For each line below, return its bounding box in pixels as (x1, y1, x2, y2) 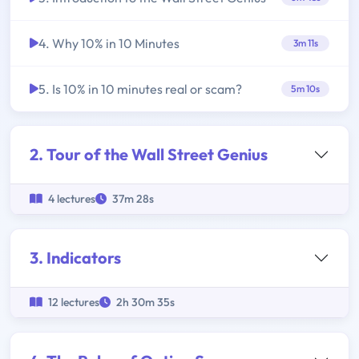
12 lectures (46, 295, 99, 310)
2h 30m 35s (114, 295, 175, 310)
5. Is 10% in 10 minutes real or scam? (38, 81, 242, 98)
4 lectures (46, 192, 95, 207)
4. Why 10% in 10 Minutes (38, 35, 179, 52)
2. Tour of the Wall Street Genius (30, 144, 268, 165)
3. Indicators (30, 248, 121, 268)
